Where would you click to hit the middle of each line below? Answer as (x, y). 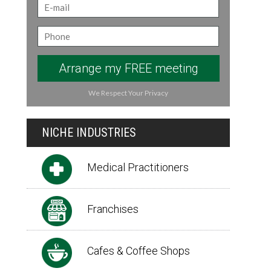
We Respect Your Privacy (128, 93)
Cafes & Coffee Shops (139, 251)
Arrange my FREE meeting (128, 69)
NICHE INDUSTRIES (89, 133)
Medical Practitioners (138, 168)
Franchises (113, 209)
